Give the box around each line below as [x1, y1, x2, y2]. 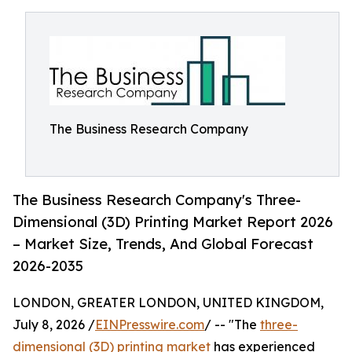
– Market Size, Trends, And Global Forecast [13, 235, 313, 253]
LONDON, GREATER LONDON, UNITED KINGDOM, [13, 295, 324, 311]
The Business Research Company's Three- [13, 191, 301, 209]
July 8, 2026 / [13, 317, 95, 333]
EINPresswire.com [95, 317, 204, 333]
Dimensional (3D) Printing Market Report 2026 [13, 213, 333, 231]
